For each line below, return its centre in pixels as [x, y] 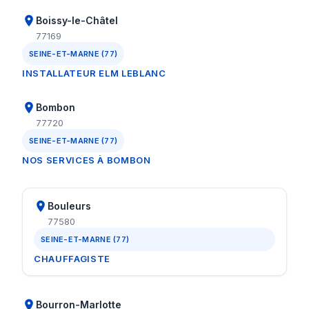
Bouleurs [69, 206]
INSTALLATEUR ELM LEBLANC [94, 73]
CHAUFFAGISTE [72, 259]
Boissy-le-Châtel [77, 20]
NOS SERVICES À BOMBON [87, 160]
